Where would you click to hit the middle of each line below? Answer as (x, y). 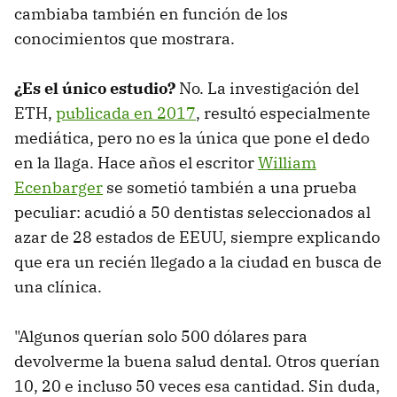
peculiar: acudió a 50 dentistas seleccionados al (192, 212)
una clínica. (58, 286)
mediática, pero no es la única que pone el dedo (192, 137)
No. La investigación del (267, 88)
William (287, 162)
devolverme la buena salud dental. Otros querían (197, 361)
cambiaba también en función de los (151, 13)
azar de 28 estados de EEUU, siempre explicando (197, 237)
